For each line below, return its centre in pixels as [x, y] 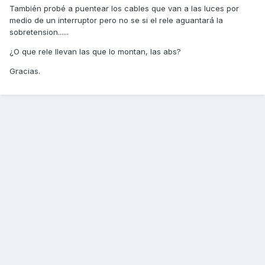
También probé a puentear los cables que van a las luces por [124, 9]
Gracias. [25, 71]
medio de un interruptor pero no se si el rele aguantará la [116, 20]
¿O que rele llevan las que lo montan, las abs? [95, 52]
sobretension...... [39, 32]
